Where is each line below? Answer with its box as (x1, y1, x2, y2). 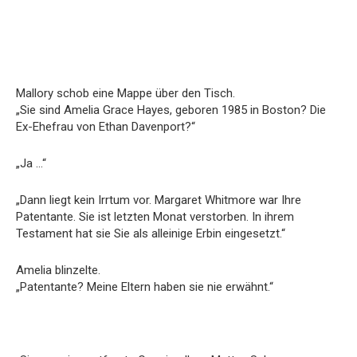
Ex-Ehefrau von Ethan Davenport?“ (16, 119, 195, 134)
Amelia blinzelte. (16, 262, 100, 277)
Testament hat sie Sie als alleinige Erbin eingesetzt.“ (16, 226, 285, 241)
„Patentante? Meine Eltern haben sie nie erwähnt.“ (16, 279, 273, 294)
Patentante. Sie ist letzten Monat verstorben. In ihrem (16, 209, 294, 224)
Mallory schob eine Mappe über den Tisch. (16, 85, 235, 100)
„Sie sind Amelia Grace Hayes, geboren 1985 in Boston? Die (16, 102, 326, 117)
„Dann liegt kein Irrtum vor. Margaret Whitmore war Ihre (16, 192, 301, 207)
